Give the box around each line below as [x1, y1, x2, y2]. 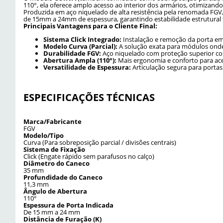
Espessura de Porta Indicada [23, 201, 113, 210]
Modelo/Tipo [23, 131, 64, 140]
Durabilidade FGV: [43, 48, 101, 58]
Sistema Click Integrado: [43, 34, 121, 44]
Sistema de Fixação [23, 145, 85, 154]
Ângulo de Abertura [23, 187, 87, 196]
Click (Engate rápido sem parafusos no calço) [23, 152, 154, 161]
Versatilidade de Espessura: [43, 62, 131, 72]
